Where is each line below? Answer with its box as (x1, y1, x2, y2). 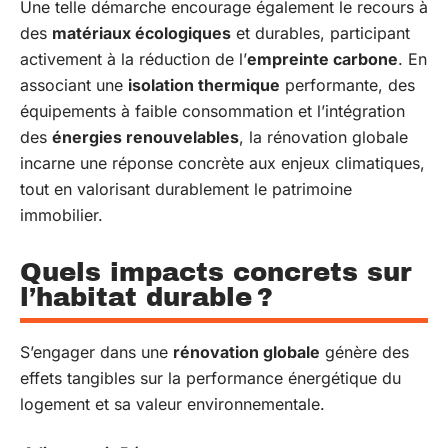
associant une (20, 75, 128, 95)
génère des (320, 342, 409, 362)
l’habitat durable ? (20, 283, 273, 311)
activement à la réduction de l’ (20, 49, 247, 69)
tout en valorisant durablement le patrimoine (20, 179, 352, 199)
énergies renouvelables (52, 127, 239, 147)
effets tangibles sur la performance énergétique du (20, 368, 401, 388)
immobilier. (20, 205, 103, 225)
